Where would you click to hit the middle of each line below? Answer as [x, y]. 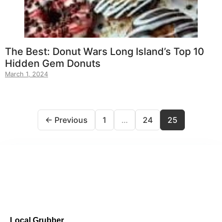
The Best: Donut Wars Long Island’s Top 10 [105, 52]
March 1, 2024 [27, 74]
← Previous [66, 120]
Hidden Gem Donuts [53, 64]
